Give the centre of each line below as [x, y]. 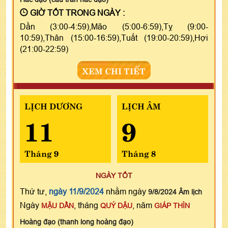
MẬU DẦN [58, 205]
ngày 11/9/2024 [76, 191]
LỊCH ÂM [141, 105]
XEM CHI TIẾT [114, 70]
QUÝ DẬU [116, 205]
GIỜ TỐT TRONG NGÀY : [76, 12]
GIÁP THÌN [172, 205]
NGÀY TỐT [114, 175]
